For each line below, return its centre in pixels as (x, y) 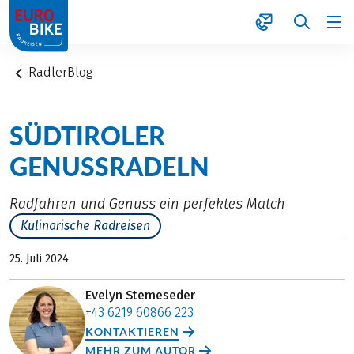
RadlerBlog (61, 72)
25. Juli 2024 (39, 258)
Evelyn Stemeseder (140, 295)
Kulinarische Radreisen (85, 225)
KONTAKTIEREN (132, 331)
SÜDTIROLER (87, 135)
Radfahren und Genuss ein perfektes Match (147, 203)
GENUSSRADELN (109, 166)
